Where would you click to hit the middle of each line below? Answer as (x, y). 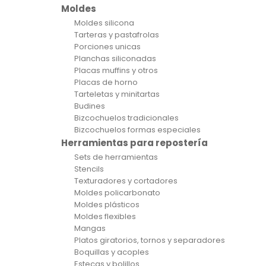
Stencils (89, 169)
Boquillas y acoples (112, 252)
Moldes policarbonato (117, 193)
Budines (90, 106)
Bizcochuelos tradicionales (126, 118)
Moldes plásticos (107, 205)
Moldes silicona (104, 23)
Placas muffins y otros (116, 70)
